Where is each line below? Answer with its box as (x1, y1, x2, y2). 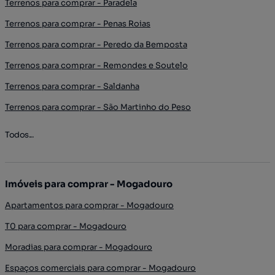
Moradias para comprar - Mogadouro (5, 241, 152, 252)
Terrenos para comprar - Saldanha (5, 80, 139, 91)
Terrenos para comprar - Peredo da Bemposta (5, 39, 187, 50)
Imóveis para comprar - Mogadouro (5, 177, 172, 190)
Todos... (5, 129, 33, 140)
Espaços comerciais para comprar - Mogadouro (5, 262, 196, 273)
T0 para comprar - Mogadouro (5, 220, 126, 231)
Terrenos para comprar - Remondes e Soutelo (5, 60, 188, 71)
